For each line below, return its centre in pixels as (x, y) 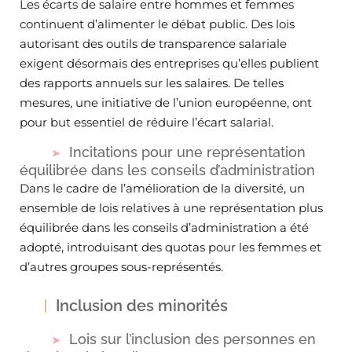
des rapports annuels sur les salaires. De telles (152, 83)
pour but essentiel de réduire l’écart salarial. (147, 122)
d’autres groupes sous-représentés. (121, 267)
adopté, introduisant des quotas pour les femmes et (170, 247)
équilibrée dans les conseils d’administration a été (164, 227)
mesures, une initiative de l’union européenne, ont (166, 103)
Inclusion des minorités (142, 306)
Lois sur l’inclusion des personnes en (192, 339)
